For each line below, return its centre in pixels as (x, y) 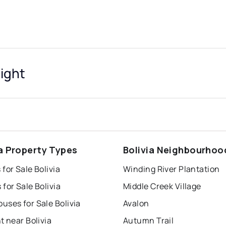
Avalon (136, 204)
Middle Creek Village (162, 186)
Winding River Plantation (172, 169)
